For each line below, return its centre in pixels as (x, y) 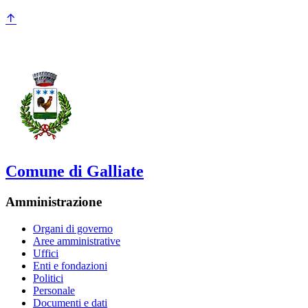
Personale (54, 290)
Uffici (46, 253)
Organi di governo (73, 228)
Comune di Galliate (75, 172)
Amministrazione (54, 202)
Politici (48, 278)
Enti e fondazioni (70, 265)
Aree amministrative (77, 241)
